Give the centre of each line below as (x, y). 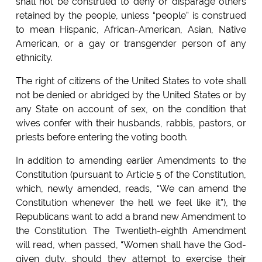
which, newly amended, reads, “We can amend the (131, 189)
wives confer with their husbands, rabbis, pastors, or (131, 123)
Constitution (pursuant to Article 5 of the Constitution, (131, 175)
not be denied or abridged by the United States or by (131, 95)
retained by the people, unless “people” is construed (131, 16)
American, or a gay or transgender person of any (131, 44)
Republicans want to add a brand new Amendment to (131, 217)
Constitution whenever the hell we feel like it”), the (131, 203)
